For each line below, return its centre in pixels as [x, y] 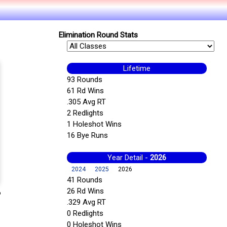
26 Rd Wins [85, 191]
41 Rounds [84, 180]
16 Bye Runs [87, 136]
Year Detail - [129, 158]
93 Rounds [84, 80]
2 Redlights [85, 113]
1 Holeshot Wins [94, 124]
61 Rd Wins [85, 91]
